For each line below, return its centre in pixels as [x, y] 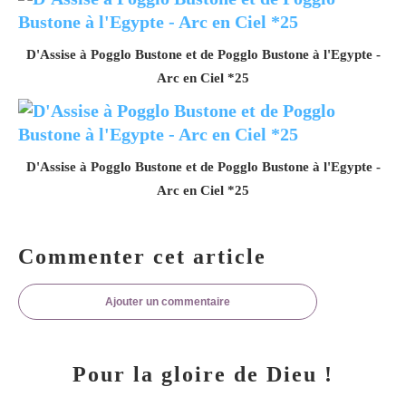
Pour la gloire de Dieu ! [203, 374]
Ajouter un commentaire [168, 301]
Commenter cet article [142, 256]
